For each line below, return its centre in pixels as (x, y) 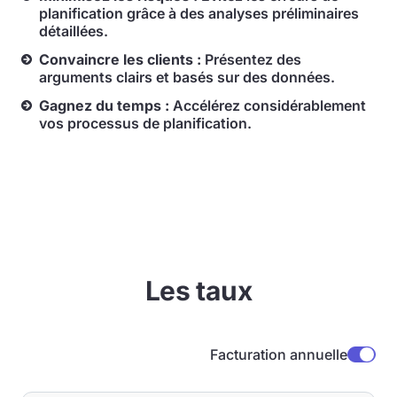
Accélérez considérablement (269, 105)
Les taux (198, 291)
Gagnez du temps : (106, 105)
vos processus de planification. (145, 123)
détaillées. (74, 31)
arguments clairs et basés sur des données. (187, 77)
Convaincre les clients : (122, 59)
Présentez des (253, 59)
